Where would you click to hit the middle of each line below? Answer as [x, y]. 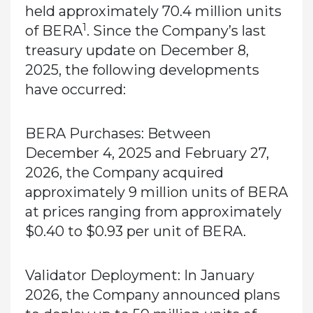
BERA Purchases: [86, 134]
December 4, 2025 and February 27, [147, 153]
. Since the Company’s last [176, 31]
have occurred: [75, 90]
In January [219, 276]
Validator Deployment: [104, 276]
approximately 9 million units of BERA [156, 192]
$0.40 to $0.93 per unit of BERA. [135, 232]
